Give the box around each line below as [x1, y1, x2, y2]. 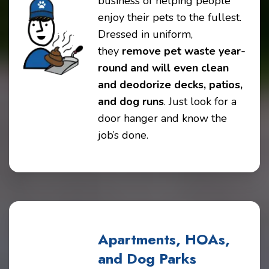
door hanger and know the [98, 111, 227, 126]
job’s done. [98, 128, 148, 143]
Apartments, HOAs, [98, 229, 230, 250]
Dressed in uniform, [98, 27, 193, 42]
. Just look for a [164, 94, 237, 109]
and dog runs [98, 94, 164, 109]
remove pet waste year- [122, 44, 246, 59]
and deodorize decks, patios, [98, 77, 243, 92]
